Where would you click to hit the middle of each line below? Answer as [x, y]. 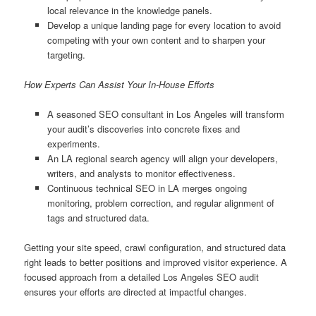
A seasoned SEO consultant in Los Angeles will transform [165, 114]
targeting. [66, 55]
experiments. [73, 144]
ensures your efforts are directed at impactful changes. [136, 292]
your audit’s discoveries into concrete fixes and [143, 129]
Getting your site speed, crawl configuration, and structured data [155, 248]
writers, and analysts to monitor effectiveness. [141, 174]
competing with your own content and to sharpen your [156, 40]
